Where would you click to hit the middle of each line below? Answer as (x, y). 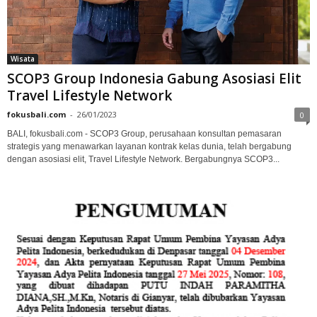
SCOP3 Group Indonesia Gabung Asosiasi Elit (154, 78)
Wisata (23, 58)
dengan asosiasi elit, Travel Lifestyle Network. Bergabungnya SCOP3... (143, 159)
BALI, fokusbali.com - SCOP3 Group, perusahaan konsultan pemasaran (144, 133)
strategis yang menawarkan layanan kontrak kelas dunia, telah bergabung (149, 146)
